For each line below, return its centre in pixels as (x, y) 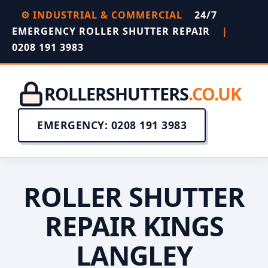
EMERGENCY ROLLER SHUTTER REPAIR (112, 31)
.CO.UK (215, 94)
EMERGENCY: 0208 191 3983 (112, 125)
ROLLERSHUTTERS (116, 94)
